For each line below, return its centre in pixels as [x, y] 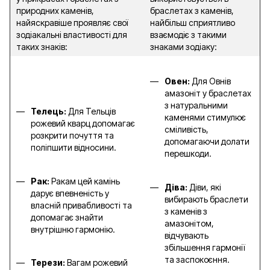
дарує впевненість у [70, 193]
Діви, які [205, 187]
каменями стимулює [205, 118]
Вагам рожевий [97, 262]
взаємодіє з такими [188, 35]
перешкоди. [188, 154]
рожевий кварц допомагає [83, 124]
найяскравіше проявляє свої [72, 23]
